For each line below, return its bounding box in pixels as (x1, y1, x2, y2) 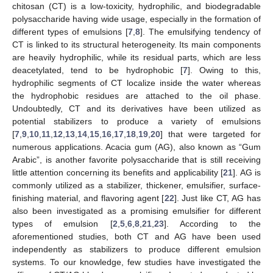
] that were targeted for (160, 129, 261, 139)
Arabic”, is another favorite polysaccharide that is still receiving (12, 154, 261, 165)
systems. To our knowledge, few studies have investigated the (12, 257, 261, 267)
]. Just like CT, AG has (174, 193, 261, 203)
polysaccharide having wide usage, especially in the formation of (12, 13, 261, 24)
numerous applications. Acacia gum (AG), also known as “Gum (12, 141, 261, 152)
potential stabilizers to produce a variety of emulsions (12, 116, 261, 126)
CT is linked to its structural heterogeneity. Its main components (12, 39, 261, 49)
